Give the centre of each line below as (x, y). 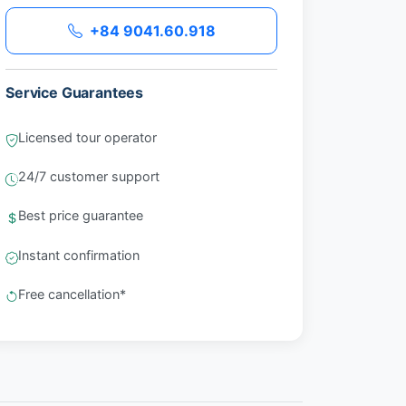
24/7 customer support (89, 177)
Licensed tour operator (87, 137)
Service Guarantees (75, 92)
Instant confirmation (79, 255)
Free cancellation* (72, 294)
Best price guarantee (81, 216)
